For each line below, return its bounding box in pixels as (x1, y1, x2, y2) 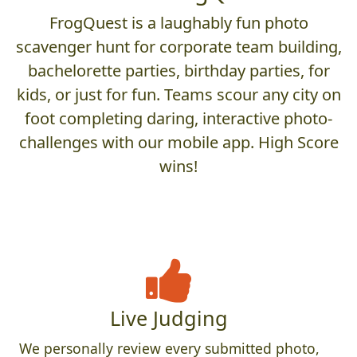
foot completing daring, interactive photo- (25, 108, 332, 130)
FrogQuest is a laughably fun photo (49, 12, 308, 34)
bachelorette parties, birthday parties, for (27, 60, 330, 82)
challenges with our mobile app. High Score (18, 131, 339, 154)
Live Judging (110, 304, 228, 332)
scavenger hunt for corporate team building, (15, 36, 342, 58)
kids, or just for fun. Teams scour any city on (16, 84, 341, 106)
